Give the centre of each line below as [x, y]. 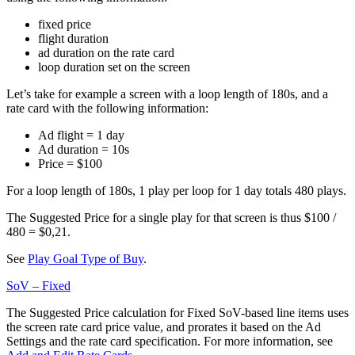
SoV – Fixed [38, 285]
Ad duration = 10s [84, 149]
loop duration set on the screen [114, 67]
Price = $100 [70, 163]
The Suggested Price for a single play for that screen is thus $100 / [171, 217]
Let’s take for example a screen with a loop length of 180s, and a [167, 94]
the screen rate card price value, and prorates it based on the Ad [164, 326]
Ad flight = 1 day [81, 135]
